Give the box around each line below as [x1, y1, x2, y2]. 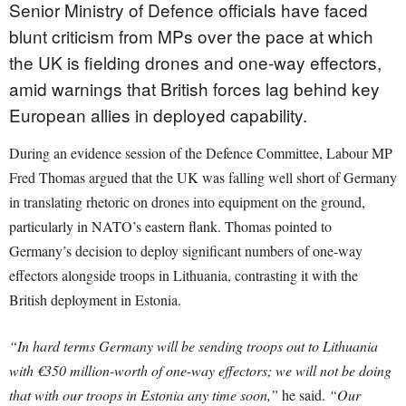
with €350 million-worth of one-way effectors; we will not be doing [9, 361, 391, 381]
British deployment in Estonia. [9, 290, 181, 310]
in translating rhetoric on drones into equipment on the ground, [9, 192, 365, 212]
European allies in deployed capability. [9, 102, 307, 128]
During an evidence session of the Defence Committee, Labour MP [9, 143, 392, 163]
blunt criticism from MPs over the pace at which [9, 24, 373, 49]
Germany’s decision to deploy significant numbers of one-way [9, 241, 362, 261]
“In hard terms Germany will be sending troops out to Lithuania [9, 336, 378, 356]
